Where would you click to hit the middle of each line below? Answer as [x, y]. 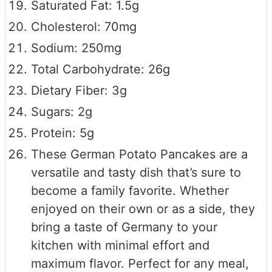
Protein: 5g [63, 133]
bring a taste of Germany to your [124, 227]
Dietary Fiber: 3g [79, 90]
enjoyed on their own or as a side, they [143, 209]
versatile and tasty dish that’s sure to [136, 172]
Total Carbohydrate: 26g [100, 69]
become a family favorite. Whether [130, 190]
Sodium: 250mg [76, 48]
